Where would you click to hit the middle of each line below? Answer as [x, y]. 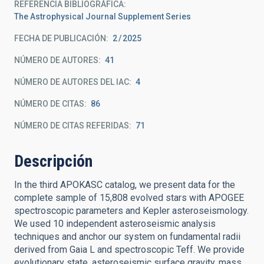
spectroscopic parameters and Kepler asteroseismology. [131, 211]
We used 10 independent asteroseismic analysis [115, 224]
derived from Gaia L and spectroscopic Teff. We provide [129, 250]
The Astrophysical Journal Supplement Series [103, 16]
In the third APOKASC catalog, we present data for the [125, 185]
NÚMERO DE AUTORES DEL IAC [72, 82]
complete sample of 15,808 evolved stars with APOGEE [129, 198]
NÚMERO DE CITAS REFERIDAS [72, 126]
